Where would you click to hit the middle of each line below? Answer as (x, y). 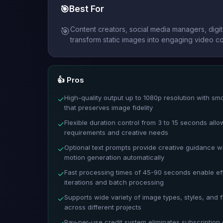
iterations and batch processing (114, 182)
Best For (87, 9)
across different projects (103, 207)
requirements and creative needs (116, 132)
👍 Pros (71, 80)
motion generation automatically (114, 157)
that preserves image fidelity (109, 107)
